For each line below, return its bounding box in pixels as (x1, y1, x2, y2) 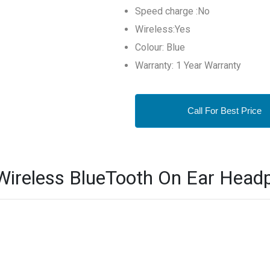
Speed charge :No (135, 5, 210, 17)
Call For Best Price (187, 105, 262, 116)
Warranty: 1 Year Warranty (135, 60, 241, 71)
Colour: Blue (135, 42, 185, 53)
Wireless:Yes (135, 24, 190, 35)
